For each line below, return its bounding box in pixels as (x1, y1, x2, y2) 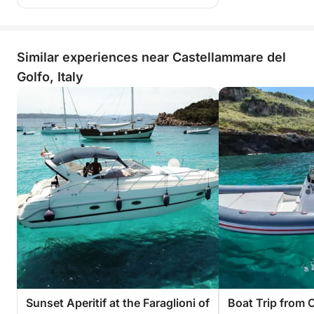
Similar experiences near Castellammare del (17, 50, 286, 64)
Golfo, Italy (17, 69, 83, 84)
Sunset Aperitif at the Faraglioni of (26, 296, 210, 310)
